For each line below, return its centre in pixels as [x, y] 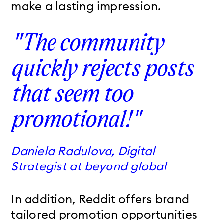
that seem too [72, 95]
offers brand [154, 199]
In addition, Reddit [65, 199]
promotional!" [76, 121]
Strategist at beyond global [89, 166]
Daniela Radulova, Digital [83, 151]
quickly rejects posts [102, 69]
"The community [87, 44]
